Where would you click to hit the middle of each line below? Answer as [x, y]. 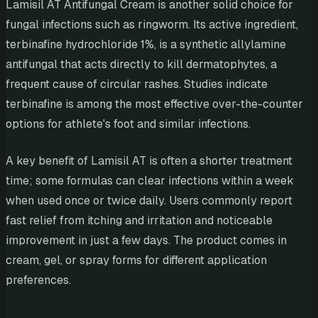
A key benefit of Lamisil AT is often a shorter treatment [149, 161]
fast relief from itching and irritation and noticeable [139, 221]
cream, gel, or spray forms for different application [136, 261]
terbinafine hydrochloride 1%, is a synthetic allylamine [146, 45]
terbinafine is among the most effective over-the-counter [154, 104]
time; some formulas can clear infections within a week [150, 181]
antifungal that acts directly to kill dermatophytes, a [141, 65]
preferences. [38, 280]
